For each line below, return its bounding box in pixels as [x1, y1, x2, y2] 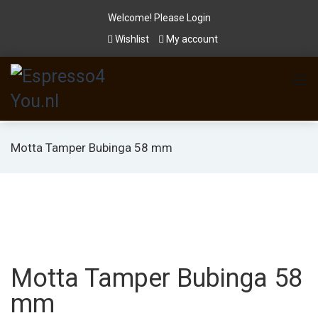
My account [164, 33, 218, 45]
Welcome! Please [107, 12, 187, 23]
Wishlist [113, 33, 151, 45]
